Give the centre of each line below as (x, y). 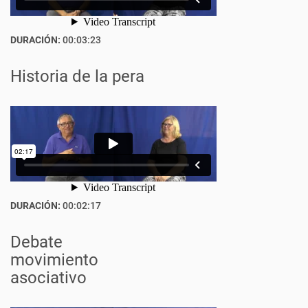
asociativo (48, 278)
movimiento (54, 260)
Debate (36, 242)
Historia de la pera (77, 76)
